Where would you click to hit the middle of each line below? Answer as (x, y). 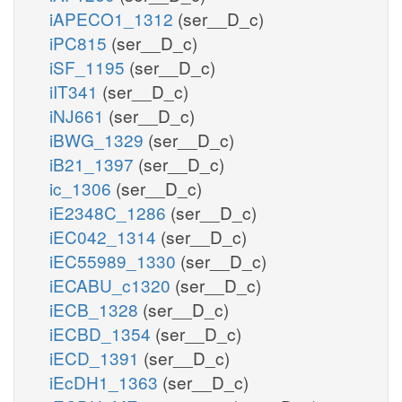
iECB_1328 (96, 309)
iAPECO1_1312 (114, 18)
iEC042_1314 (105, 236)
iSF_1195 (89, 66)
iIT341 (76, 91)
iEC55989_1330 (115, 260)
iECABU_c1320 (112, 284)
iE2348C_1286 (110, 212)
